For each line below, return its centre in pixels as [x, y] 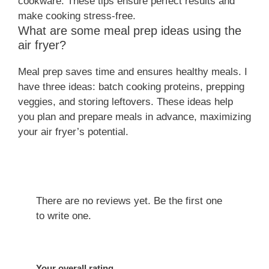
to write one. [64, 216]
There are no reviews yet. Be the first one [129, 201]
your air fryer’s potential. [73, 131]
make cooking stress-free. [77, 16]
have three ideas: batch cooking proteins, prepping [131, 86]
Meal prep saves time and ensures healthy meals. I [133, 71]
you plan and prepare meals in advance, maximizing [134, 116]
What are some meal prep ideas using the [130, 30]
